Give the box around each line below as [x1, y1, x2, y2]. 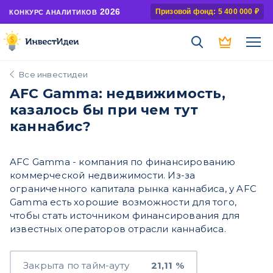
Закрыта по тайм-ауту [23, 260, 129, 271]
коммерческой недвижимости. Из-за [10, 169, 196, 181]
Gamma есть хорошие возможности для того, [10, 196, 237, 208]
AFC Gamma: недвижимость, [10, 85, 225, 102]
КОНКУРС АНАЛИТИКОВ [9, 8, 97, 16]
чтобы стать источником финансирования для [10, 210, 240, 221]
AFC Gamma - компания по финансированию [10, 156, 236, 168]
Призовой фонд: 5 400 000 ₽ [155, 7, 259, 16]
